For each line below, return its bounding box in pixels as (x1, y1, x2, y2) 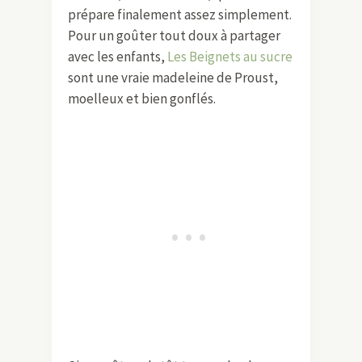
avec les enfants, (68, 47, 167, 65)
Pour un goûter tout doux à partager (68, 26, 280, 44)
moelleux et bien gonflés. (68, 89, 216, 107)
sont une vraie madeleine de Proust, (68, 68, 278, 86)
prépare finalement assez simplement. (68, 5, 292, 23)
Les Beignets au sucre (167, 47, 293, 65)
